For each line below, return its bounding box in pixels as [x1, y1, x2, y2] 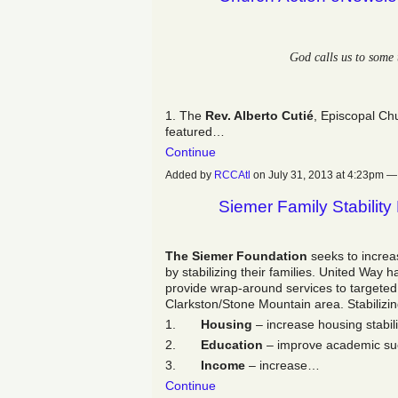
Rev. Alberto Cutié [205, 107, 314, 123]
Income [201, 357, 245, 372]
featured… [165, 123, 225, 139]
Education [201, 337, 263, 352]
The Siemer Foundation [165, 248, 307, 263]
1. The [165, 107, 205, 123]
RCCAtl [214, 168, 251, 181]
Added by [165, 168, 214, 181]
